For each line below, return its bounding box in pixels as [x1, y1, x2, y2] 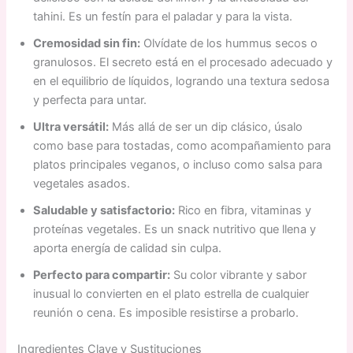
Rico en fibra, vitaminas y [175, 203, 312, 218]
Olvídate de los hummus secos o [140, 36, 318, 51]
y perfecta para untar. [33, 93, 147, 108]
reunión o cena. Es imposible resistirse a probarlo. [33, 306, 299, 321]
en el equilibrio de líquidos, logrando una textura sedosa [33, 74, 330, 89]
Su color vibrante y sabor [170, 268, 307, 283]
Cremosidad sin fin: [33, 36, 141, 51]
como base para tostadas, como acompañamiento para [33, 139, 332, 154]
